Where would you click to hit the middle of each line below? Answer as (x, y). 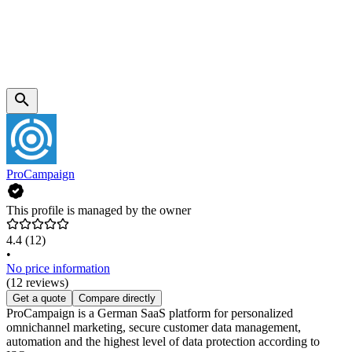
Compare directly (117, 299)
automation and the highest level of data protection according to (163, 342)
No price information (58, 269)
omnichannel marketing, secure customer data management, (154, 328)
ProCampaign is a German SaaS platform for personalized (150, 313)
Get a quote (39, 299)
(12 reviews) (37, 283)
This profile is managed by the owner (99, 211)
